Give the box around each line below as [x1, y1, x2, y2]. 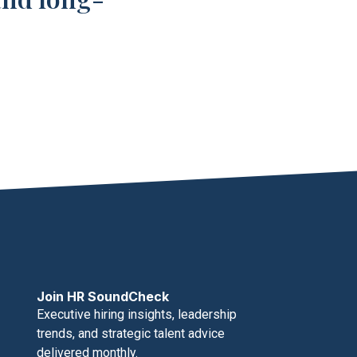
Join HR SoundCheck [36, 288, 169, 305]
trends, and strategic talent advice [36, 326, 225, 342]
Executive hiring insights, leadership [36, 307, 237, 323]
